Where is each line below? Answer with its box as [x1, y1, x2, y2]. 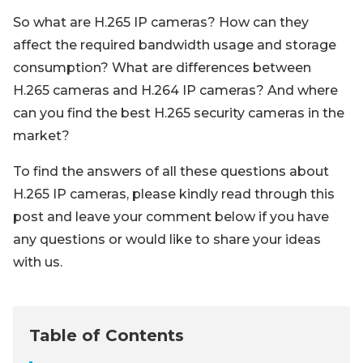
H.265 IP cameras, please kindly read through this [13, 186, 335, 202]
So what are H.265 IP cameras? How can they [13, 15, 309, 30]
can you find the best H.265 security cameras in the [13, 105, 344, 121]
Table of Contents [29, 326, 184, 345]
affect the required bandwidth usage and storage [13, 37, 336, 53]
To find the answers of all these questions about [13, 164, 329, 179]
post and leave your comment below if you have [13, 209, 329, 224]
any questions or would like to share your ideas [13, 232, 321, 247]
